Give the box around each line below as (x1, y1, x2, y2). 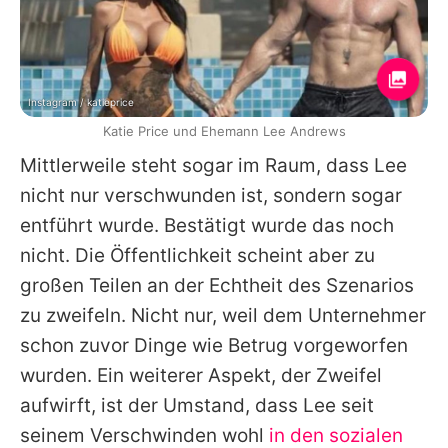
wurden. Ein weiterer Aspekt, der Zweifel (20, 363, 382, 387)
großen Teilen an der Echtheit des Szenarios (20, 273, 414, 297)
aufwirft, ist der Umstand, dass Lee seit (20, 393, 374, 417)
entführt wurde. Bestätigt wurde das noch (20, 213, 394, 237)
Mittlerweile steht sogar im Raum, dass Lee (20, 153, 407, 177)
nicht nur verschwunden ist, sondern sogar (20, 183, 402, 207)
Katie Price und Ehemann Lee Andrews (102, 122, 346, 139)
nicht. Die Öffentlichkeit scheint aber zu (20, 243, 375, 267)
